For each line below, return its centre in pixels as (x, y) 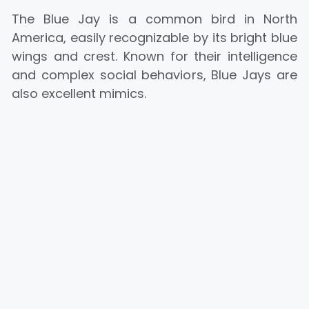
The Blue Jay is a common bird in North (154, 19)
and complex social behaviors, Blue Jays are (154, 74)
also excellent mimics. (79, 93)
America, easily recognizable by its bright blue (154, 37)
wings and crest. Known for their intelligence (154, 56)
